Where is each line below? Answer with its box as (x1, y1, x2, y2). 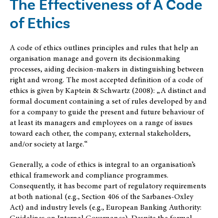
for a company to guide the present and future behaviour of (10, 106, 204, 117)
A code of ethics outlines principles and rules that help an (10, 42, 199, 53)
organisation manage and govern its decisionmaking (10, 53, 180, 64)
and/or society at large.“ (10, 138, 88, 149)
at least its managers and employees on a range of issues (10, 117, 193, 128)
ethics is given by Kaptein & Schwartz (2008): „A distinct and (10, 85, 206, 96)
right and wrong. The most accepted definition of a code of (10, 74, 202, 85)
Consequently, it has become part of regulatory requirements (10, 180, 206, 191)
